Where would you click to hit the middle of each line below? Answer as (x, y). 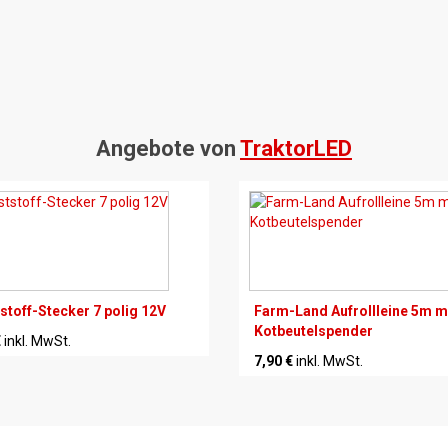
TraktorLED (296, 148)
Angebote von (168, 148)
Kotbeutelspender (313, 330)
